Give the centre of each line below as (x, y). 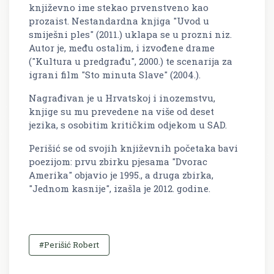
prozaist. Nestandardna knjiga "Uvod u (119, 21)
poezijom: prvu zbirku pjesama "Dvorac (118, 162)
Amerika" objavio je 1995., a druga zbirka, (121, 175)
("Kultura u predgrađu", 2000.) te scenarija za (131, 61)
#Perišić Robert (69, 244)
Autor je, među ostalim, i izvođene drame (122, 48)
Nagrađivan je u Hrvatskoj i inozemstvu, (122, 98)
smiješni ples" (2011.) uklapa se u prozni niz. (130, 35)
